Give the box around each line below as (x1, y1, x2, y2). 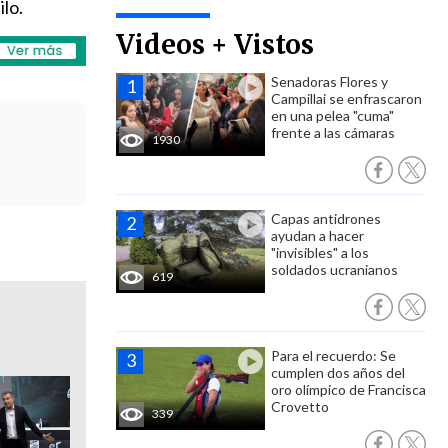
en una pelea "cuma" (271, 107, 394, 124)
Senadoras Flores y (271, 73, 388, 90)
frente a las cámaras (271, 124, 395, 141)
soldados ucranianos (271, 261, 398, 278)
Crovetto (271, 398, 329, 415)
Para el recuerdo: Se (271, 347, 396, 364)
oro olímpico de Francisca (271, 381, 426, 398)
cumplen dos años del (271, 364, 405, 381)
